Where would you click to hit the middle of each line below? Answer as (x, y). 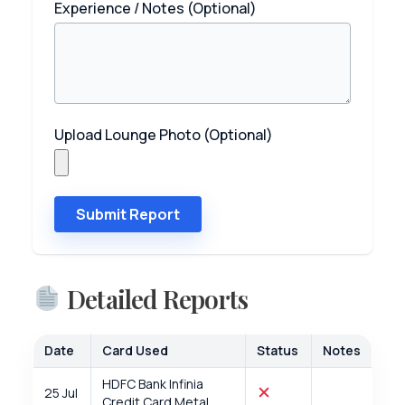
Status (278, 350)
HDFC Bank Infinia (153, 383)
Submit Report (128, 214)
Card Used (135, 350)
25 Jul (61, 392)
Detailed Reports (155, 298)
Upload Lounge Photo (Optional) (164, 134)
